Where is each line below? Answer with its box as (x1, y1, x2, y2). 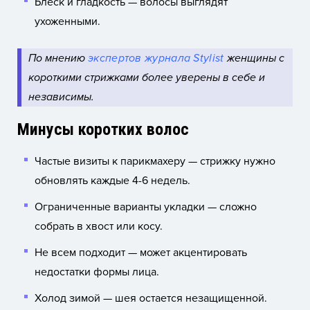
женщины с (224, 51, 284, 66)
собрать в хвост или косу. (35, 219, 163, 234)
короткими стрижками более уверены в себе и (28, 71, 265, 85)
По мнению (28, 51, 88, 66)
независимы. (28, 90, 94, 104)
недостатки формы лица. (35, 265, 159, 280)
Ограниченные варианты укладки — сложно (35, 200, 257, 215)
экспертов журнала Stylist (88, 51, 224, 66)
